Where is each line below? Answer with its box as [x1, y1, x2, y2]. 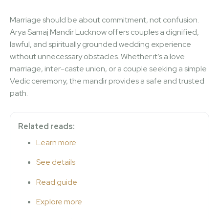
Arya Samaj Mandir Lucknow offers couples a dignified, [10, 26, 199, 37]
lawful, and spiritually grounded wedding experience [10, 39, 191, 49]
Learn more [36, 137, 76, 148]
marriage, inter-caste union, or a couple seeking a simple [10, 63, 207, 74]
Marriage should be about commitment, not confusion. [10, 14, 199, 25]
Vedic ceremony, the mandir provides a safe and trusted [10, 75, 204, 86]
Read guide [36, 176, 77, 187]
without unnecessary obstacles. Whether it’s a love [10, 51, 185, 62]
